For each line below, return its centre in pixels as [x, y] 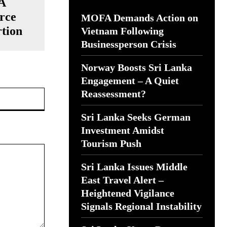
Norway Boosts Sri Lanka [137, 67]
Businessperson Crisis [129, 44]
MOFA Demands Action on [140, 18]
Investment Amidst [123, 130]
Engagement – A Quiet [130, 81]
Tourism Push [111, 143]
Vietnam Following [122, 31]
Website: [58, 92]
